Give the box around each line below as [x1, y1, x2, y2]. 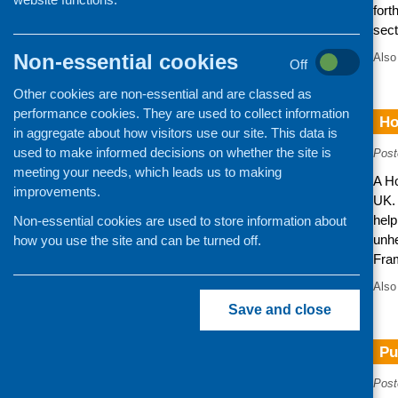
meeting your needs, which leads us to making [13, 164, 282, 179]
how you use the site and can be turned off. [13, 233, 261, 248]
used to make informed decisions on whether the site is [13, 145, 331, 160]
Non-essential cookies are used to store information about [13, 213, 346, 228]
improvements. [13, 184, 100, 199]
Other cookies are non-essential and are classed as [13, 86, 312, 101]
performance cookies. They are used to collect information [13, 106, 349, 121]
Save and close [228, 302, 331, 317]
